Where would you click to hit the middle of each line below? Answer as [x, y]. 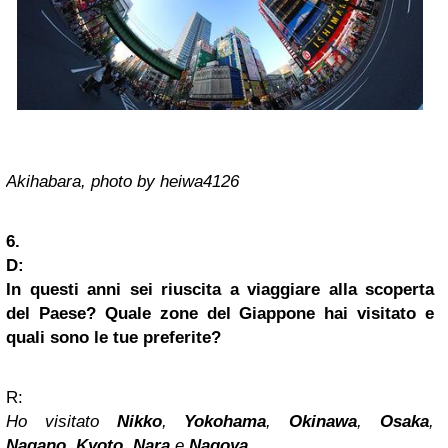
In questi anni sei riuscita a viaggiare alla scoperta [220, 289]
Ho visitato [61, 421]
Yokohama [225, 421]
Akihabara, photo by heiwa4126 [122, 181]
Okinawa [314, 421]
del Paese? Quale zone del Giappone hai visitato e [220, 313]
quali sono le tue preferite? [113, 337]
